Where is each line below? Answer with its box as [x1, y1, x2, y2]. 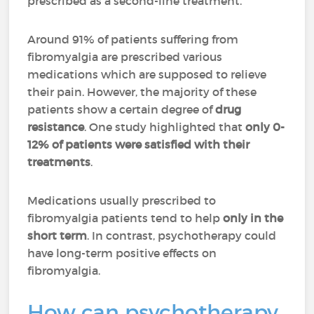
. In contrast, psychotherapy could [87, 228, 277, 243]
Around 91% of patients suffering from [27, 32, 239, 46]
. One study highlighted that [84, 120, 246, 134]
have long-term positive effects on [27, 246, 217, 260]
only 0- [245, 120, 285, 134]
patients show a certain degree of [27, 102, 216, 116]
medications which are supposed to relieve [27, 67, 267, 81]
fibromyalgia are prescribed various [27, 50, 223, 64]
